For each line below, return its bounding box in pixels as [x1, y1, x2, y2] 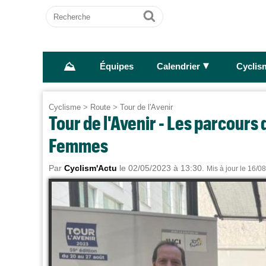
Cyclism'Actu [64, 163, 117, 173]
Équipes [99, 62, 134, 72]
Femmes [49, 134, 108, 156]
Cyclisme [49, 103, 81, 112]
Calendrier [156, 62, 200, 72]
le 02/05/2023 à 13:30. [117, 163, 207, 173]
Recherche [46, 6, 92, 16]
